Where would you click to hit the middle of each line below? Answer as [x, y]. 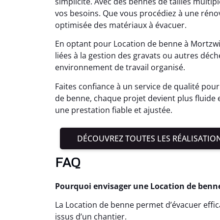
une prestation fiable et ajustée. [114, 110]
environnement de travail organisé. [120, 68]
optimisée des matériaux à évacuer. [121, 25]
